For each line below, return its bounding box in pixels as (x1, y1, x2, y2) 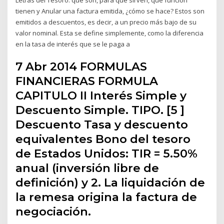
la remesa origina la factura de (15, 190, 197, 204)
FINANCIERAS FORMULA (15, 74, 158, 88)
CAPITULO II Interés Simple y (15, 88, 187, 103)
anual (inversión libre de (15, 161, 159, 175)
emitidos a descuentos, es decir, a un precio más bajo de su (15, 17, 197, 26)
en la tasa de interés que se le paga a (15, 39, 132, 48)
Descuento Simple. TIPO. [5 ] (15, 103, 185, 117)
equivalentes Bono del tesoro (15, 132, 191, 146)
